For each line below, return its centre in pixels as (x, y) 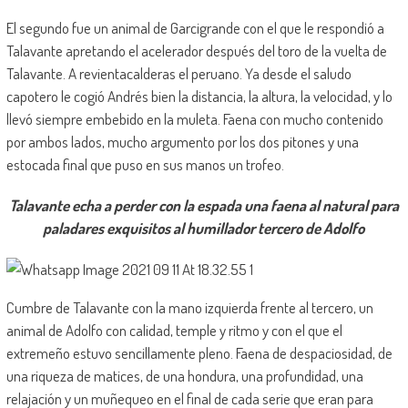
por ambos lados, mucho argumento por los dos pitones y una (182, 141)
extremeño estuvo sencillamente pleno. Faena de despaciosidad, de (199, 352)
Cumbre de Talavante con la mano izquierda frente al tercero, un (189, 307)
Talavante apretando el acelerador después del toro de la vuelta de (196, 50)
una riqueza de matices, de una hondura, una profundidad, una (184, 375)
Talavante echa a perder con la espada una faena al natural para (204, 205)
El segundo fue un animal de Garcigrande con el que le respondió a (195, 27)
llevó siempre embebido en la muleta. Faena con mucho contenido (194, 118)
